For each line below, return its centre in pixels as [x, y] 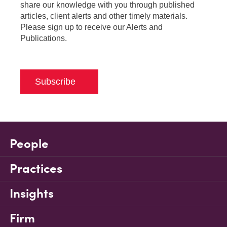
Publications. [44, 39]
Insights [32, 194]
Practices [36, 169]
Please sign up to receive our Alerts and [91, 27]
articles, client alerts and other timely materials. [104, 16]
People [29, 144]
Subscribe [55, 82]
